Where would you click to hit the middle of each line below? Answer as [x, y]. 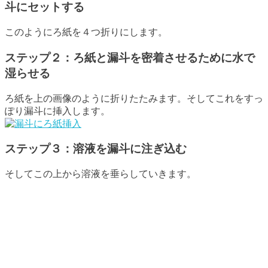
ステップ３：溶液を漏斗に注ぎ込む [96, 149]
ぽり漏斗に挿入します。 [57, 111]
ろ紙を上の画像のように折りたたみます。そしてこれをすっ [134, 98]
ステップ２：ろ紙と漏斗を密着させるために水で [130, 57]
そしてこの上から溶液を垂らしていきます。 [100, 173]
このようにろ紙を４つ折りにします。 [86, 32]
